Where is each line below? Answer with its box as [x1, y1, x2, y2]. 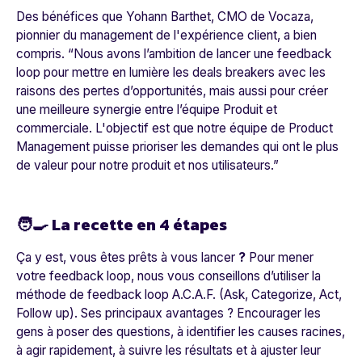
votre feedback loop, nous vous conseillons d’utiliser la [16, 268, 321, 284]
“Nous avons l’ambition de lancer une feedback [68, 46, 331, 62]
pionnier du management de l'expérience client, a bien [16, 27, 317, 44]
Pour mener [249, 250, 314, 266]
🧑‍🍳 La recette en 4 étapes [16, 213, 227, 238]
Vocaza [268, 9, 310, 25]
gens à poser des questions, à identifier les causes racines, [16, 324, 345, 340]
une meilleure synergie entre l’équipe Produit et [16, 102, 277, 118]
